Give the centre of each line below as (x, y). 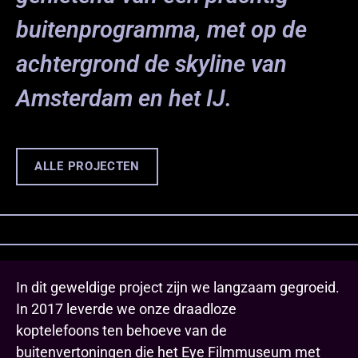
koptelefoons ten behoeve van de (121, 330)
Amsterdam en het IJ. (124, 98)
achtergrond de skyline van (151, 64)
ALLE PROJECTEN (87, 166)
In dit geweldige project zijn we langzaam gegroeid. (178, 287)
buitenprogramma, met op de (161, 29)
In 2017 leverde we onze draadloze (126, 308)
